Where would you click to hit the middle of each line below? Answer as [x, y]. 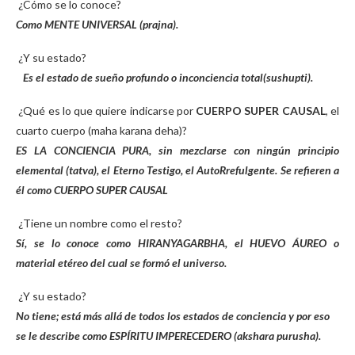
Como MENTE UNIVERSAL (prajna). [97, 24]
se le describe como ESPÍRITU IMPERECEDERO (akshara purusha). [168, 336]
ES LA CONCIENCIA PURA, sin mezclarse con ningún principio [177, 150]
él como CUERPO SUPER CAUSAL [92, 190]
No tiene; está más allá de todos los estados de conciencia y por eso [173, 316]
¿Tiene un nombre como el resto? [100, 223]
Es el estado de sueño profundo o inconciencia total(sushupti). [164, 77]
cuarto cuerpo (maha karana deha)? [101, 130]
